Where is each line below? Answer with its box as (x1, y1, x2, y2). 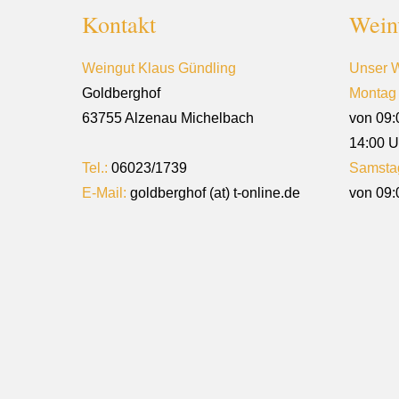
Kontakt (82, 9, 156, 39)
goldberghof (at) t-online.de (126, 185, 300, 200)
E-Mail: (82, 185, 126, 200)
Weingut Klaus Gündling (82, 61, 236, 76)
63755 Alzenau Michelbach (82, 110, 254, 126)
